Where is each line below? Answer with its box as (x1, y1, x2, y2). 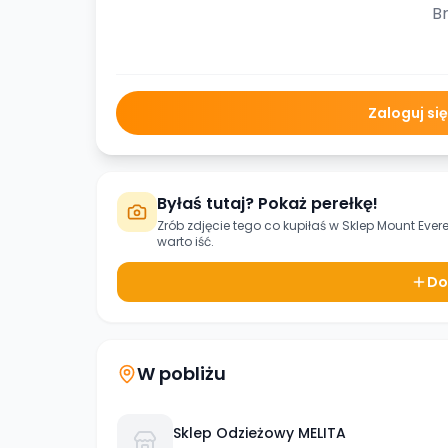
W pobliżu (137, 361, 226, 386)
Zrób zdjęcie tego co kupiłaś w (157, 217, 342, 234)
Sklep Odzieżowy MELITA (173, 422, 346, 443)
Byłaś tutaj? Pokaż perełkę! (157, 192, 378, 215)
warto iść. (157, 233, 214, 250)
